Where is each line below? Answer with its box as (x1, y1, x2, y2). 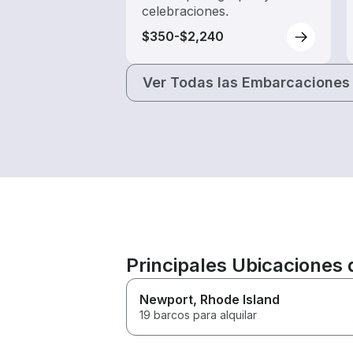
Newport (139, 291, 193, 307)
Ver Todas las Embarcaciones (143, 73, 350, 91)
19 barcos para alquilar (139, 307, 257, 321)
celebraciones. (142, 2, 229, 19)
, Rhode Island (193, 291, 280, 307)
